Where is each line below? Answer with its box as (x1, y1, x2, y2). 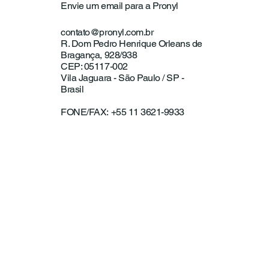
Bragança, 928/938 (61, 49, 138, 61)
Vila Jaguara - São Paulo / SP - (61, 72, 184, 84)
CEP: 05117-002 (61, 61, 128, 73)
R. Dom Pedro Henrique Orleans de (61, 38, 202, 50)
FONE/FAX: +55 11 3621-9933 (61, 106, 184, 118)
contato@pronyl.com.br (61, 26, 154, 38)
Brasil (61, 83, 84, 95)
